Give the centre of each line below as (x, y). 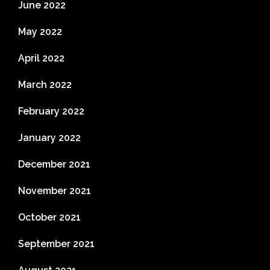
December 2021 (54, 165)
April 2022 (41, 58)
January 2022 (49, 138)
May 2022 (40, 32)
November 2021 (55, 191)
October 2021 (49, 218)
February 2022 (51, 111)
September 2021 (56, 244)
